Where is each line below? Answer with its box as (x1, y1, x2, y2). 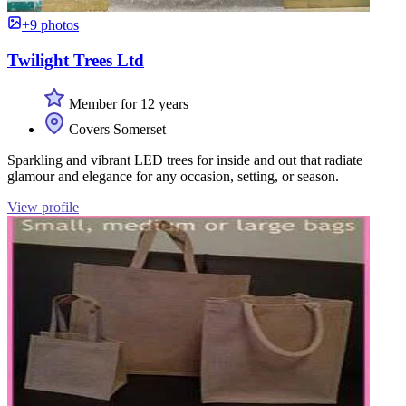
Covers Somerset (65, 121, 166, 138)
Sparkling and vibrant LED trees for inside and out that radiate (7, 152, 362, 169)
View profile (7, 199, 79, 216)
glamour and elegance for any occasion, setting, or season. (7, 169, 339, 185)
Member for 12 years (65, 96, 188, 112)
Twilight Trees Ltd (7, 50, 144, 70)
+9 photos (22, 16, 79, 33)
